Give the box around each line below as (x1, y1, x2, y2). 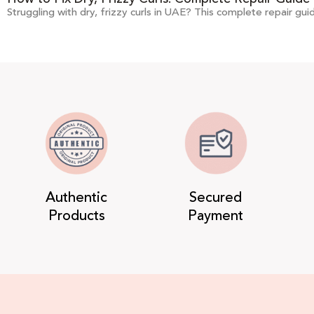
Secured (189, 186, 243, 209)
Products (48, 205, 105, 227)
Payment (188, 205, 244, 227)
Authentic (46, 186, 108, 209)
